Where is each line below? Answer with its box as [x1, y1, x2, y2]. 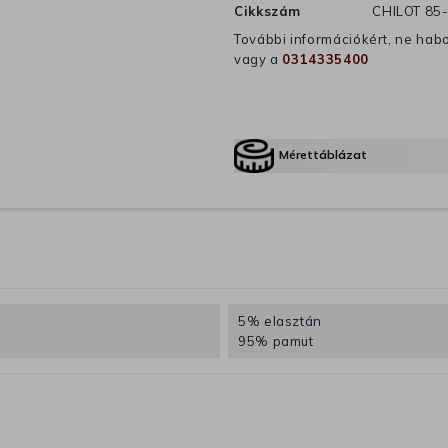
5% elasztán [238, 313, 323, 330]
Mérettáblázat [279, 147, 368, 163]
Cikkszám [234, 3, 302, 20]
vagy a [234, 51, 283, 68]
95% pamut [238, 333, 314, 350]
